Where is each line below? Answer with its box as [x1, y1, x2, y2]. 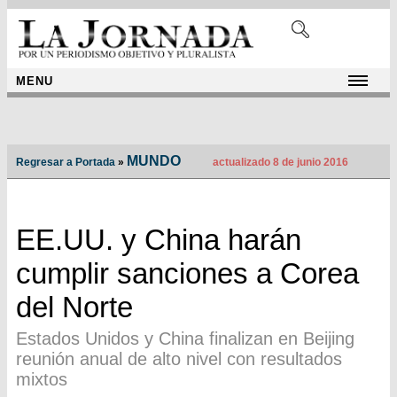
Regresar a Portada [16, 156, 115, 169]
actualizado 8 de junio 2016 [210, 156, 348, 169]
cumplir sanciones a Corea [16, 257, 359, 291]
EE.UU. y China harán [16, 223, 301, 257]
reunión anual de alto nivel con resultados [16, 349, 342, 370]
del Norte [16, 291, 133, 324]
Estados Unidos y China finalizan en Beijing [16, 329, 354, 349]
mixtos [16, 370, 67, 390]
